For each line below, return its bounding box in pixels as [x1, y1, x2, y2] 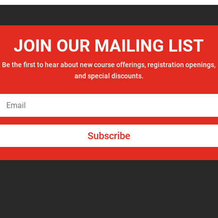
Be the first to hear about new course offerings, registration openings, [2, 61, 216, 69]
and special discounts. [74, 72, 144, 80]
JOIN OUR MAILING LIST [14, 36, 204, 56]
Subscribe [87, 130, 130, 142]
